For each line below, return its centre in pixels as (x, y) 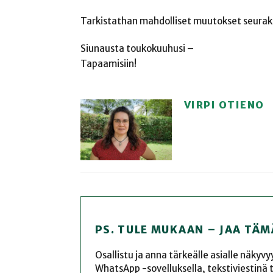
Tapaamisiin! (108, 63)
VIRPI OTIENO (224, 105)
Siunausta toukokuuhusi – (137, 48)
